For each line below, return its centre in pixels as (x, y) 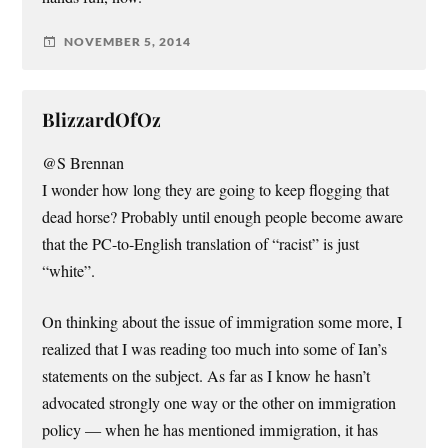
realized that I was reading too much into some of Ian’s (215, 349)
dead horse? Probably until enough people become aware (223, 216)
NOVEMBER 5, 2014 (128, 42)
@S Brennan (83, 162)
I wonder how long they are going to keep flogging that (216, 189)
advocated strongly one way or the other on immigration (219, 403)
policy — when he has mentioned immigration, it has (210, 430)
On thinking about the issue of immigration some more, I (222, 322)
